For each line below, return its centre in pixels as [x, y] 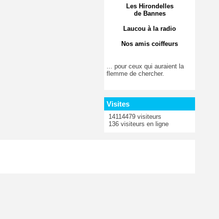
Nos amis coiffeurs [150, 44]
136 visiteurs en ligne [138, 124]
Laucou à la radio [150, 28]
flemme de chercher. [135, 73]
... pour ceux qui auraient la [145, 66]
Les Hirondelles [150, 6]
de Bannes [150, 13]
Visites [118, 104]
